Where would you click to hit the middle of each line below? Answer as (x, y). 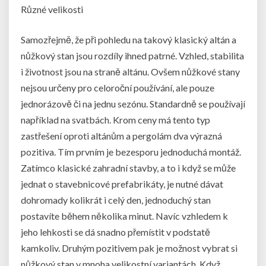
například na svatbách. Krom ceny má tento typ (115, 120)
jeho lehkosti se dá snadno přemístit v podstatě (115, 232)
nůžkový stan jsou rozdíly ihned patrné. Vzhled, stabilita (132, 56)
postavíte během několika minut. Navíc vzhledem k (124, 216)
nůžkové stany (211, 72)
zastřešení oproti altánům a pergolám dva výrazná (121, 136)
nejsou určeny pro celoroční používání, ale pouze (118, 88)
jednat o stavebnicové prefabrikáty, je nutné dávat (122, 184)
